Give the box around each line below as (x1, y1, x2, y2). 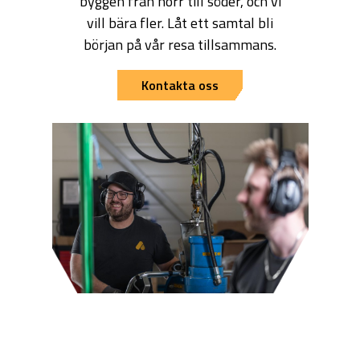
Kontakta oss (141, 75, 219, 95)
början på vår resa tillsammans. (84, 33, 276, 55)
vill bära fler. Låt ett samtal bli (87, 11, 273, 34)
